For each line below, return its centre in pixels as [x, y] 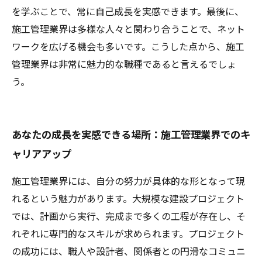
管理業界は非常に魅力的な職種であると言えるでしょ [124, 65]
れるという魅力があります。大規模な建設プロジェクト [128, 199]
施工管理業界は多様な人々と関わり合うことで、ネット [128, 30]
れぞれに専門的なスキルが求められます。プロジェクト [128, 234]
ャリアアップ [42, 154]
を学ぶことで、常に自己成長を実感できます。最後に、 [128, 12]
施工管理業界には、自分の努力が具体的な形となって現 [128, 182]
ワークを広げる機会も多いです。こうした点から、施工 [128, 47]
